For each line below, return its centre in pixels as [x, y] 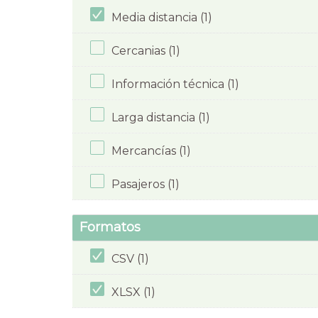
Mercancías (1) [151, 150]
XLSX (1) [133, 292]
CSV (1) [130, 258]
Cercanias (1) [146, 50]
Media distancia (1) [162, 17]
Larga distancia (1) [161, 117]
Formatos [110, 227]
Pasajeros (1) [146, 184]
